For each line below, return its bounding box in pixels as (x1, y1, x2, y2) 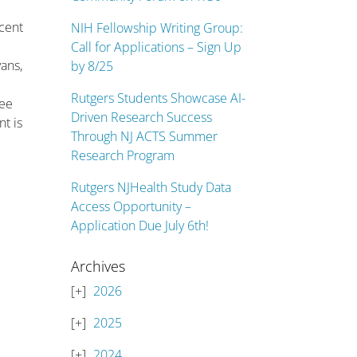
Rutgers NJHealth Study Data (71, 178, 232, 196)
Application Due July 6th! (71, 217, 210, 234)
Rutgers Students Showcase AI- (71, 89, 246, 107)
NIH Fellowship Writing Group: (71, 19, 244, 37)
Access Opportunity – (71, 198, 192, 215)
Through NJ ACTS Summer (71, 127, 218, 145)
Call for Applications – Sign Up (71, 38, 242, 56)
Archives (71, 257, 126, 276)
